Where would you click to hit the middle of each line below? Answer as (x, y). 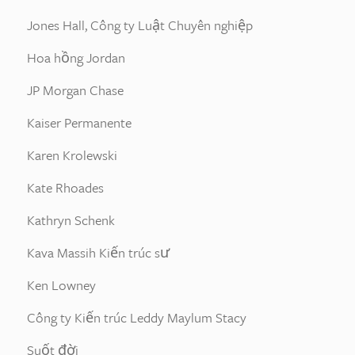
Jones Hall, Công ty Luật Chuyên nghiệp (140, 25)
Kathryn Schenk (71, 220)
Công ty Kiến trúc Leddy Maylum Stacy (137, 317)
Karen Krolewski (72, 155)
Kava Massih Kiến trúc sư (98, 252)
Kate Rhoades (65, 187)
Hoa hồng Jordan (76, 57)
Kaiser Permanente (79, 122)
